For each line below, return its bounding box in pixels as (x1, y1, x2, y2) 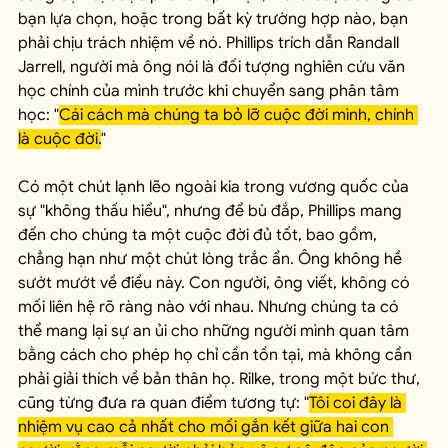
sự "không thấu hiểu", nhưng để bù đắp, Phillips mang (18, 201, 406, 222)
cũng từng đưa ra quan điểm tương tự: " (18, 393, 309, 414)
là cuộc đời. (18, 129, 101, 150)
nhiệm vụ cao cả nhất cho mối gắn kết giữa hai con (18, 417, 393, 438)
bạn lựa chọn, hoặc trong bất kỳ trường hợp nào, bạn (18, 9, 412, 30)
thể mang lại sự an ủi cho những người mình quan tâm (18, 321, 413, 342)
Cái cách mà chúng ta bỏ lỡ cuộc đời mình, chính (59, 105, 418, 126)
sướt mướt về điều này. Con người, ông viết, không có (18, 273, 414, 294)
